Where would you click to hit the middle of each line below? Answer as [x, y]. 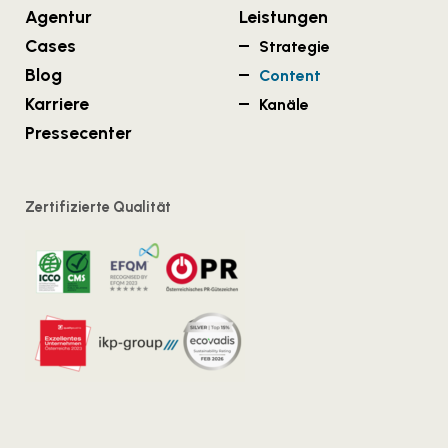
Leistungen [283, 17]
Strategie [294, 47]
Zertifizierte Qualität [98, 207]
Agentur [58, 17]
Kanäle [284, 105]
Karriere [57, 104]
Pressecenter [78, 133]
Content [290, 76]
